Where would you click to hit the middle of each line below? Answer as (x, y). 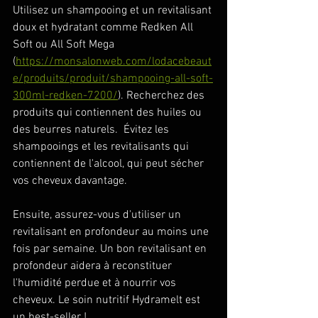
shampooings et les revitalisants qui (102, 147)
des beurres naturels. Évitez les (92, 130)
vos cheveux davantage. (71, 181)
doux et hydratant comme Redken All (104, 28)
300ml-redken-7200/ (65, 96)
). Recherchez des (163, 96)
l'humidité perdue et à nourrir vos (96, 283)
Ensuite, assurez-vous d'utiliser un (98, 215)
